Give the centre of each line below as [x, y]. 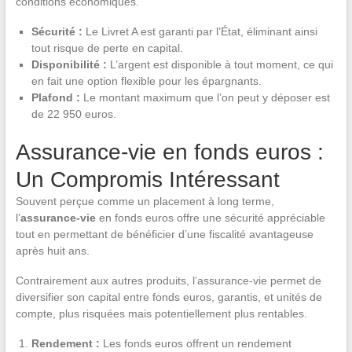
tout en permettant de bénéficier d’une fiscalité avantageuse [164, 234]
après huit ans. [52, 250]
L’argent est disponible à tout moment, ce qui [221, 64]
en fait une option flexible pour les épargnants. [146, 81]
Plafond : [57, 97]
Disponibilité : [70, 64]
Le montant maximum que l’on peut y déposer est [206, 97]
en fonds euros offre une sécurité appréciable [210, 217]
